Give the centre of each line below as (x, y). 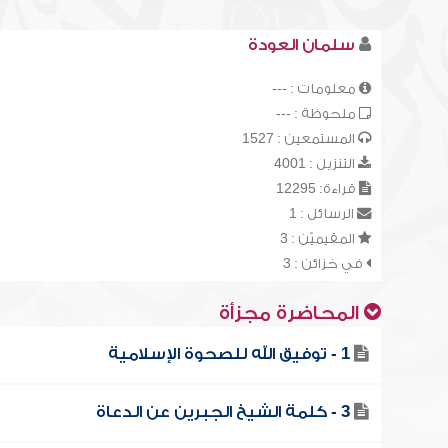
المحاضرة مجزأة (291, 313)
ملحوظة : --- (317, 113)
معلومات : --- (315, 88)
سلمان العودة (301, 45)
